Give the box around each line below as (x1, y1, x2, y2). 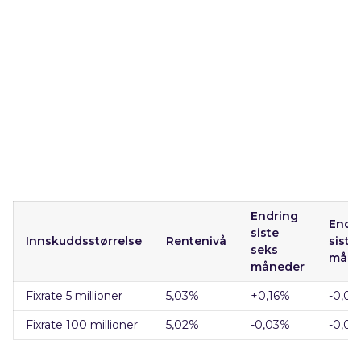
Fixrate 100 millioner (26, 317, 139, 332)
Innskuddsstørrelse (26, 234, 143, 248)
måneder (251, 259, 305, 274)
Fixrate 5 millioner (26, 288, 123, 303)
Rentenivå (166, 234, 227, 248)
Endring (251, 209, 299, 223)
